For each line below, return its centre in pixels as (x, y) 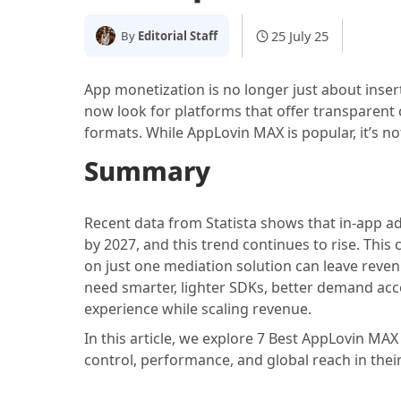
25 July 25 (300, 36)
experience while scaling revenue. (197, 309)
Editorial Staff (177, 35)
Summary (147, 171)
